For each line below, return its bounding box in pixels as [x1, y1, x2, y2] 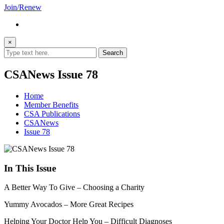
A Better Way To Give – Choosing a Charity [4, 183, 144, 192]
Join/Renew [4, 3, 41, 11]
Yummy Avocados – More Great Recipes [4, 200, 133, 209]
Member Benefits [24, 100, 78, 109]
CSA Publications [24, 109, 80, 118]
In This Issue [4, 162, 56, 173]
